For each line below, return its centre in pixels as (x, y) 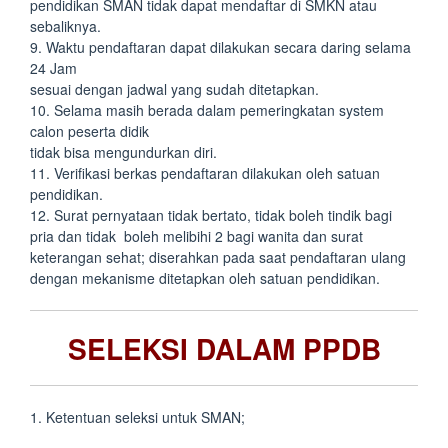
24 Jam (53, 68)
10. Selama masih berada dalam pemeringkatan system (207, 110)
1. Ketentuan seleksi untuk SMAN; (137, 417)
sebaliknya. (65, 26)
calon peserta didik (89, 131)
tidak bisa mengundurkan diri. (123, 152)
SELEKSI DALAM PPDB (224, 348)
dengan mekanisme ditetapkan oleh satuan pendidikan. (205, 278)
